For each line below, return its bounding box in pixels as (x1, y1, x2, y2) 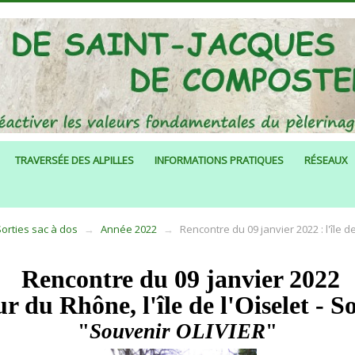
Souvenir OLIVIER (90, 319, 265, 344)
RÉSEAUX (304, 153, 348, 168)
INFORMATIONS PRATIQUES (155, 153, 284, 168)
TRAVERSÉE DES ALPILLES (15, 153, 134, 168)
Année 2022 (101, 222, 157, 237)
